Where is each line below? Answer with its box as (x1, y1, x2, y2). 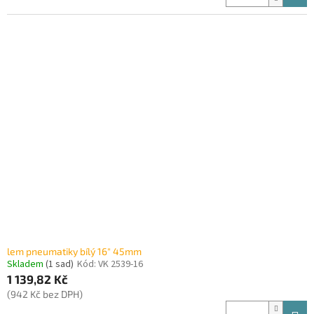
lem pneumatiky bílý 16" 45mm (7, 245, 142, 258)
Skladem (7, 257, 46, 272)
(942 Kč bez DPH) (7, 288, 83, 301)
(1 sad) (46, 257, 74, 272)
